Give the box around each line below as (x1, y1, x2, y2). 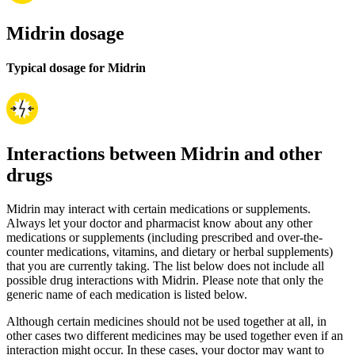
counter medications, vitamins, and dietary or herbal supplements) (6, 244, 333, 258)
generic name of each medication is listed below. (6, 287, 247, 301)
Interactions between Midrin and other (6, 143, 323, 164)
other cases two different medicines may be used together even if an (6, 328, 343, 342)
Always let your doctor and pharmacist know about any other (6, 216, 312, 230)
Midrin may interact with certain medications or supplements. (6, 201, 311, 216)
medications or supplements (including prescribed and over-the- (6, 230, 323, 244)
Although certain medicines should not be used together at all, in (6, 314, 326, 328)
